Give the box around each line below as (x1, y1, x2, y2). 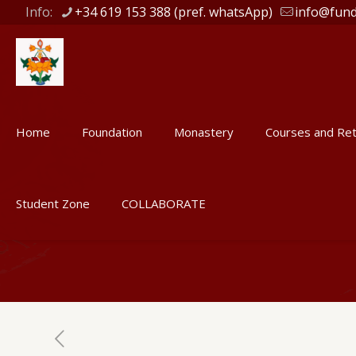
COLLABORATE (122, 195, 206, 211)
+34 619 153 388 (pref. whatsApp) (75, 3, 273, 21)
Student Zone (16, 195, 90, 211)
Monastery (174, 124, 234, 140)
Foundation (82, 124, 142, 140)
